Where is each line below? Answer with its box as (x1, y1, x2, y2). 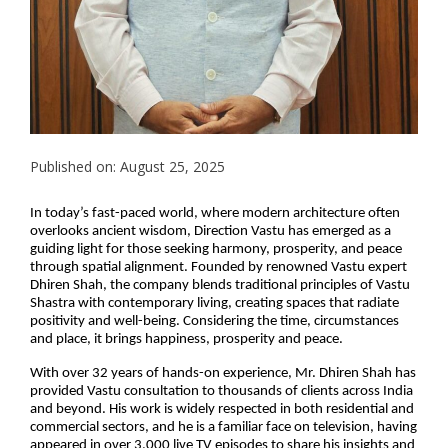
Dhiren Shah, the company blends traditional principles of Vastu (30, 278, 410, 294)
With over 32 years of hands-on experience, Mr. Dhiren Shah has (30, 366, 416, 382)
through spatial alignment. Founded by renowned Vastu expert (30, 260, 407, 276)
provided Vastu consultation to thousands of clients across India (30, 384, 413, 400)
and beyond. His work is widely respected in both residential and (30, 402, 414, 418)
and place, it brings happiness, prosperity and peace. (30, 332, 346, 348)
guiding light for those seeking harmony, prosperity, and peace (30, 242, 402, 258)
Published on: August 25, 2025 (30, 157, 225, 177)
